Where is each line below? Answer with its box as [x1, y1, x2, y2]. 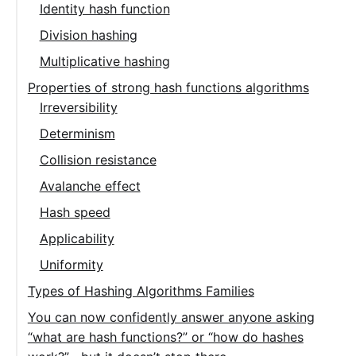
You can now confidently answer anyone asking [27, 308, 315, 325]
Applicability [39, 230, 114, 246]
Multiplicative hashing [39, 52, 170, 69]
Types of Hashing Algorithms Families [27, 282, 254, 299]
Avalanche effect [39, 177, 141, 194]
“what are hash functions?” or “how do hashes [27, 328, 304, 345]
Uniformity [39, 256, 103, 273]
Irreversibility [39, 99, 118, 115]
